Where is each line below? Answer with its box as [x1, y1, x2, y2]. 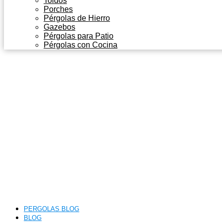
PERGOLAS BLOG [24, 205, 79, 213]
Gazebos [44, 23, 75, 31]
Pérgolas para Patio [44, 32, 113, 40]
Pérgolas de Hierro [44, 14, 110, 22]
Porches [44, 5, 73, 13]
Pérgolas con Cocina [44, 41, 117, 49]
